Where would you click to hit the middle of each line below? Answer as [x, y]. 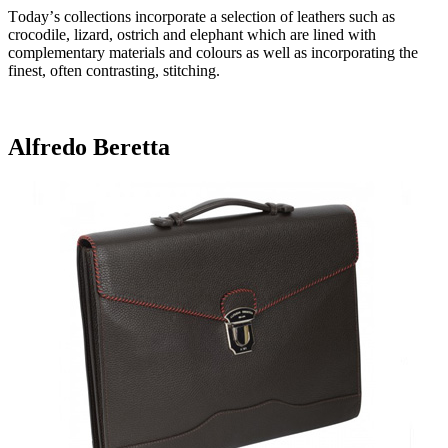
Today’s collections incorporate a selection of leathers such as [201, 17]
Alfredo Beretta [89, 147]
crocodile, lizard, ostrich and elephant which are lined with [192, 35]
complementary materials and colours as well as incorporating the [213, 53]
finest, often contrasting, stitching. [118, 71]
